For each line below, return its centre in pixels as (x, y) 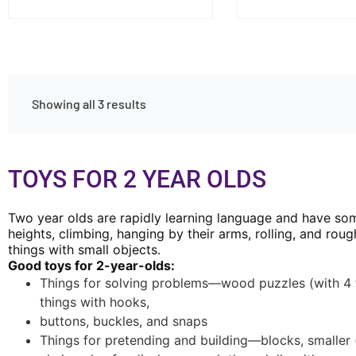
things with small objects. (84, 250)
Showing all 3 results (89, 104)
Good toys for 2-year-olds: (91, 266)
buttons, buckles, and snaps (124, 321)
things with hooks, (95, 302)
